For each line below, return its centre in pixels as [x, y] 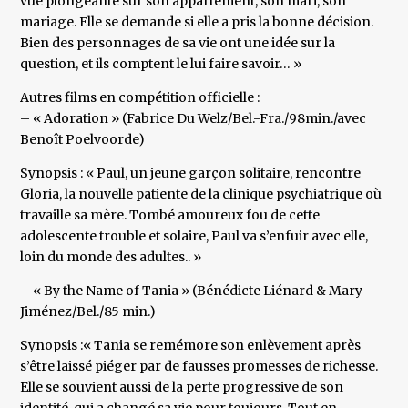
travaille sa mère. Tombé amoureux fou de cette [170, 215]
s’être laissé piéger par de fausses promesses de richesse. [199, 367]
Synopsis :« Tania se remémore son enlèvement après [191, 346]
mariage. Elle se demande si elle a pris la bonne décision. [197, 22]
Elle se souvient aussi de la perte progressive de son [182, 388]
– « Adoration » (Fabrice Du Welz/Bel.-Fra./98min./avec [194, 119]
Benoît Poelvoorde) [83, 140]
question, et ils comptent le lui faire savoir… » [161, 64]
